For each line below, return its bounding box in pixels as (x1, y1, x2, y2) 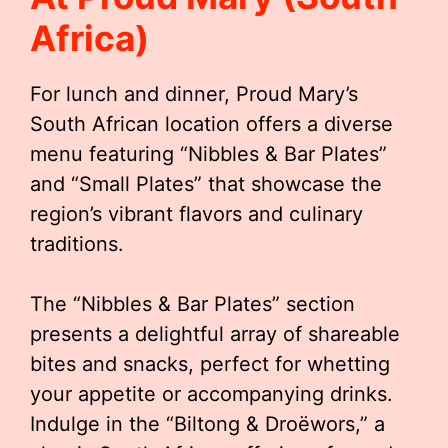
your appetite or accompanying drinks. (30, 382, 393, 406)
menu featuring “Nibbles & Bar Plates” (30, 142, 387, 166)
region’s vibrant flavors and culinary (30, 202, 363, 226)
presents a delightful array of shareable (30, 322, 400, 346)
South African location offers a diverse (30, 112, 393, 136)
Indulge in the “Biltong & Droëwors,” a (30, 412, 385, 436)
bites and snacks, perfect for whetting (30, 352, 390, 376)
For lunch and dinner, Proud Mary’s (30, 82, 358, 106)
